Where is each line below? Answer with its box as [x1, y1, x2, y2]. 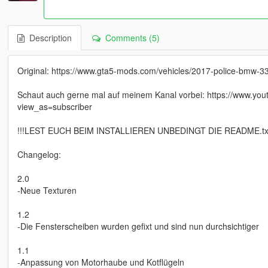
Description [24, 32, 72, 44]
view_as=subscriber [17, 100, 92, 113]
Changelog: [17, 148, 61, 161]
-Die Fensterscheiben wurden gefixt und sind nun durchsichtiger [17, 220, 259, 233]
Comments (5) [100, 32, 160, 44]
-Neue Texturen [17, 184, 77, 197]
